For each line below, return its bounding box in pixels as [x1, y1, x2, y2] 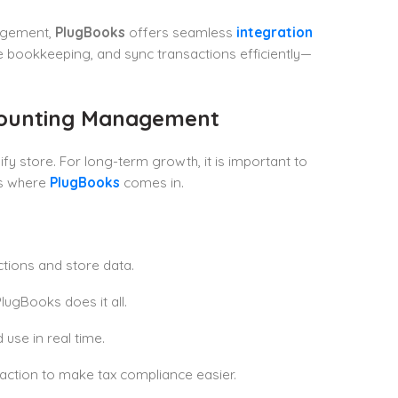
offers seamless [124, 24, 236, 42]
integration [235, 24, 313, 42]
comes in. [119, 174, 184, 192]
